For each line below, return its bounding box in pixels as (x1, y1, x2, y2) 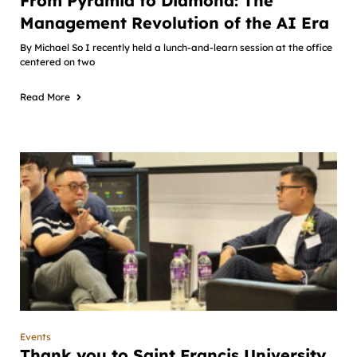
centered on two (20, 56, 95, 68)
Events (20, 331, 51, 343)
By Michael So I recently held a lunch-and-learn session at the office (20, 41, 332, 53)
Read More (20, 91, 70, 103)
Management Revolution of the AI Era (20, 13, 329, 33)
